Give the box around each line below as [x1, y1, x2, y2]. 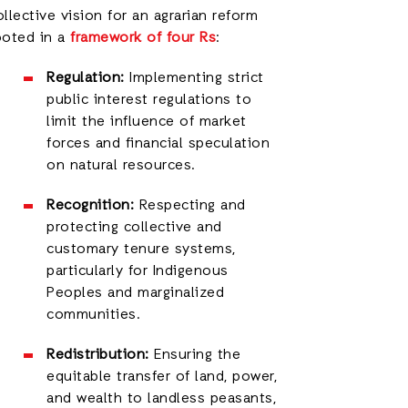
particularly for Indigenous [46, 261, 229, 281]
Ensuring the [148, 345, 241, 365]
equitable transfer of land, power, [46, 367, 278, 387]
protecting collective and [46, 218, 222, 238]
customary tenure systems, [46, 240, 236, 260]
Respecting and [134, 196, 246, 216]
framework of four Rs [70, 28, 217, 48]
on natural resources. [46, 156, 196, 176]
